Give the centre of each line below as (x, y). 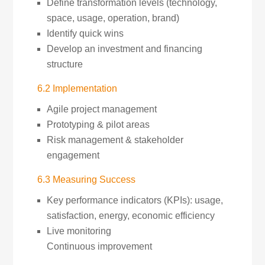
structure (64, 64)
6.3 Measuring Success (86, 180)
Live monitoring (79, 231)
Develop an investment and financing (124, 49)
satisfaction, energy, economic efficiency (130, 216)
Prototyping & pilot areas (98, 125)
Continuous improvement (99, 246)
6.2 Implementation (77, 88)
